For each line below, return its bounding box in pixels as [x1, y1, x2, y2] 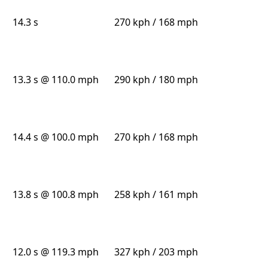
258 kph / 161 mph [114, 188, 198, 202]
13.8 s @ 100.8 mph [13, 188, 99, 202]
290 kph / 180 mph [114, 73, 198, 87]
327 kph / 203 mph [114, 245, 198, 259]
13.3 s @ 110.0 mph [13, 73, 99, 87]
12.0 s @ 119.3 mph [13, 245, 99, 259]
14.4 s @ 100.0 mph [13, 130, 99, 144]
